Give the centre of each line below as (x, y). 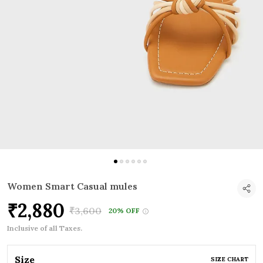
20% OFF (124, 211)
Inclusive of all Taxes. (45, 228)
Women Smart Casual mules (72, 186)
